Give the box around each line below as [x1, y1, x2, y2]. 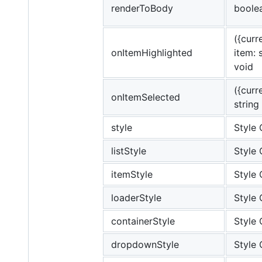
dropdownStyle [111, 239, 179, 251]
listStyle [111, 145, 146, 157]
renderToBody [111, 2, 173, 15]
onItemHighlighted [111, 47, 192, 59]
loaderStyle [111, 192, 161, 204]
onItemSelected [111, 91, 180, 104]
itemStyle [111, 168, 153, 181]
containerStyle [111, 215, 175, 227]
